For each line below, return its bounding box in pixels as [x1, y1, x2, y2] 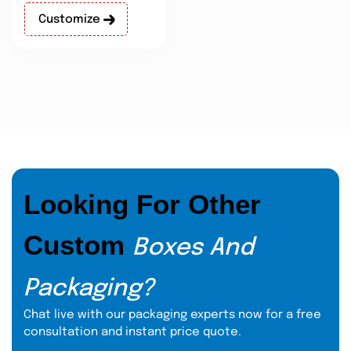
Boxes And [132, 235, 254, 260]
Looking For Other [24, 188, 261, 219]
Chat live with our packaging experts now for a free [24, 308, 321, 321]
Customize [38, 13, 103, 27]
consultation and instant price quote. [24, 325, 241, 338]
